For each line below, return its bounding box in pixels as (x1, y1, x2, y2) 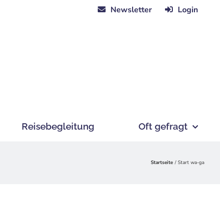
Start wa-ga (178, 159, 204, 166)
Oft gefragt (138, 120, 188, 132)
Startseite (151, 159, 173, 166)
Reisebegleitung (22, 120, 94, 132)
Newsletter (110, 4, 152, 15)
